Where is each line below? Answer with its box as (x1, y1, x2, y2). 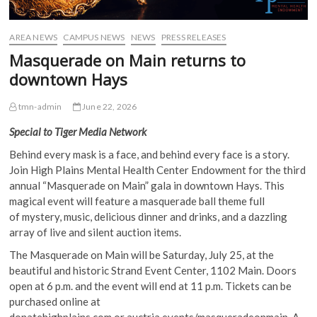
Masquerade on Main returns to (9, 50, 246, 71)
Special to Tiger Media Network (9, 125, 147, 139)
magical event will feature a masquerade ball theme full (9, 195, 265, 208)
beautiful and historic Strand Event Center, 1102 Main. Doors (9, 264, 297, 277)
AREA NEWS (9, 32, 58, 43)
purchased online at (9, 295, 101, 309)
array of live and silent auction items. (9, 226, 184, 239)
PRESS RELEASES (161, 32, 226, 43)
